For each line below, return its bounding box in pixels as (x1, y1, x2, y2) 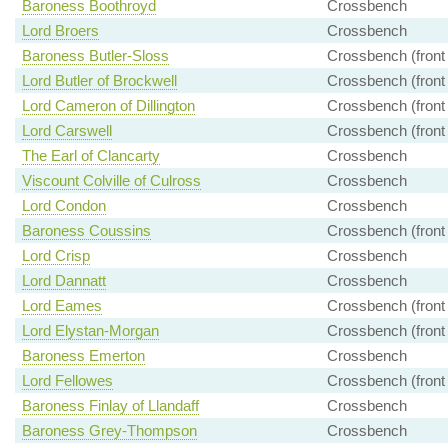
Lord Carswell (21, 122, 112, 140)
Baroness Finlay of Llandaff (21, 397, 199, 415)
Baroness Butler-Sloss (21, 47, 169, 65)
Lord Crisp (21, 247, 90, 265)
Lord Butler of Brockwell (21, 72, 177, 90)
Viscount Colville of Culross (21, 172, 201, 190)
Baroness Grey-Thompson (21, 422, 197, 440)
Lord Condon (21, 197, 106, 215)
